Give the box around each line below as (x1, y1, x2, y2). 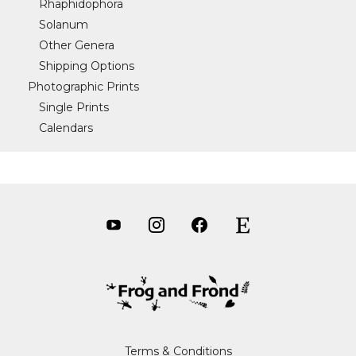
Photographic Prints (28, 79, 139, 94)
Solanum (39, 17, 88, 32)
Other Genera (39, 38, 114, 52)
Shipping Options (39, 59, 134, 73)
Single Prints (39, 100, 109, 114)
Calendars (39, 121, 93, 135)
